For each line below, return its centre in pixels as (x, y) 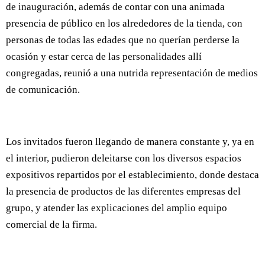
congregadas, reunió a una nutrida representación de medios (132, 73)
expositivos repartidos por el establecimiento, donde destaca (132, 175)
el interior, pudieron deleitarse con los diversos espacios (124, 159)
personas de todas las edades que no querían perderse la (123, 40)
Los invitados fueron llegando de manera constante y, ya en (130, 142)
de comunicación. (43, 90)
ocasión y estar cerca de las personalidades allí (104, 57)
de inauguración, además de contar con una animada (115, 7)
